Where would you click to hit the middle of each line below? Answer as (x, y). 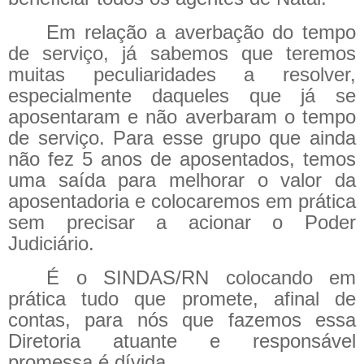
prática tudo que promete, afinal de (182, 299)
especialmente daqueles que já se (182, 96)
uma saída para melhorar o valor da (182, 180)
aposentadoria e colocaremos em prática (182, 201)
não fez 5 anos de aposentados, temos (182, 159)
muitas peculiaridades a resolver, (182, 75)
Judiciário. (51, 244)
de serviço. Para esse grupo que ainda (182, 138)
